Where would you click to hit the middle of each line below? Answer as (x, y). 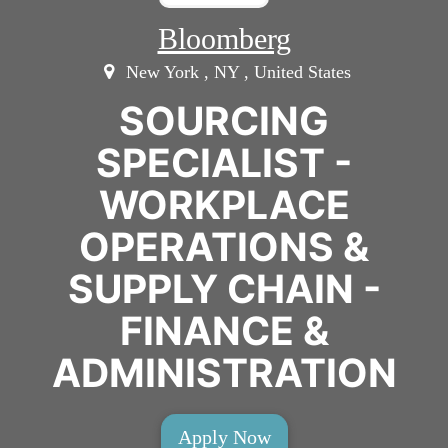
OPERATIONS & (224, 246)
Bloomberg (224, 38)
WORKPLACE (224, 204)
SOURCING (224, 120)
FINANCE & (224, 330)
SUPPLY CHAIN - (224, 288)
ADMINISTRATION (224, 372)
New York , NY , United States (235, 71)
